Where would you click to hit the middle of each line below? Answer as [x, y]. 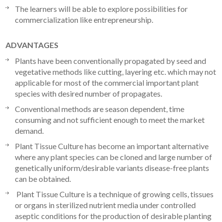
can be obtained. [43, 178]
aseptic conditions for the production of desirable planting [113, 216]
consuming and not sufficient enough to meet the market [110, 119]
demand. [29, 130]
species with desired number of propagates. [89, 93]
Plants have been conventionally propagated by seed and [111, 60]
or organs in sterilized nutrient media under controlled [106, 205]
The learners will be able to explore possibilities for [102, 8]
